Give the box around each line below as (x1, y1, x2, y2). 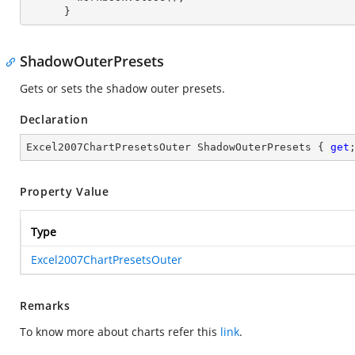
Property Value (20, 184, 109, 199)
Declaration (20, 112, 89, 127)
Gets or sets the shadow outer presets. (20, 81, 225, 96)
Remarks (20, 298, 71, 313)
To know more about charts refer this (20, 324, 220, 339)
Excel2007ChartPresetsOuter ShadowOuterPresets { (26, 141, 330, 153)
